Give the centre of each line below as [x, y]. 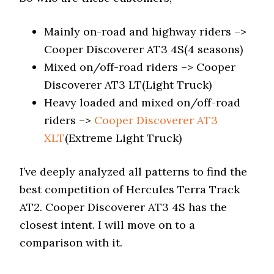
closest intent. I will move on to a [108, 225]
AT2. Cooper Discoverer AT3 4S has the [124, 207]
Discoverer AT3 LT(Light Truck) [128, 85]
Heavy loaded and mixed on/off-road [143, 102]
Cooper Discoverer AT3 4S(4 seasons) [144, 49]
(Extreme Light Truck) [124, 138]
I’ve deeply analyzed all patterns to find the [134, 172]
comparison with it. [71, 243]
